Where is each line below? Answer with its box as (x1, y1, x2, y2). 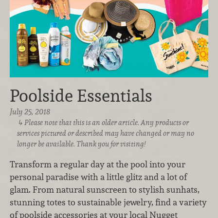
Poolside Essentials (10, 85, 152, 107)
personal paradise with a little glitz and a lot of (10, 171, 187, 182)
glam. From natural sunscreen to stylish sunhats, (10, 183, 200, 195)
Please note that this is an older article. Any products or (24, 118, 189, 127)
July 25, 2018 (10, 107, 50, 117)
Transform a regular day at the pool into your (10, 158, 185, 170)
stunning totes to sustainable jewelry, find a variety (10, 196, 207, 208)
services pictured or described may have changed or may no (17, 128, 194, 138)
